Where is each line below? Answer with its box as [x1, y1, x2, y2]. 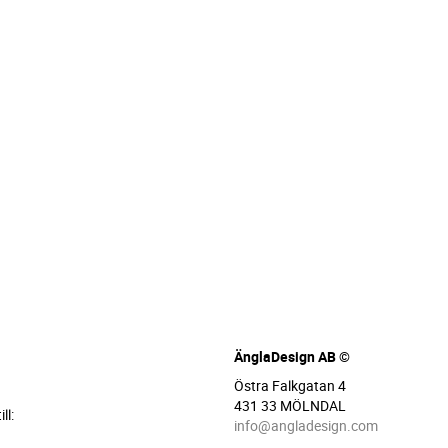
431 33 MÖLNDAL [233, 396, 346, 416]
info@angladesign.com [233, 416, 378, 436]
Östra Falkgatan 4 [233, 376, 346, 396]
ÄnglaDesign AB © [233, 347, 350, 367]
